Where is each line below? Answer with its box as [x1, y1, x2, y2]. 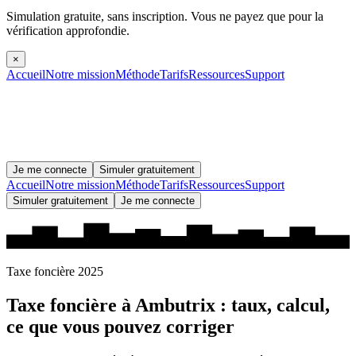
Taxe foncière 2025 [6, 265, 103, 279]
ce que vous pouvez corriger [6, 316, 234, 338]
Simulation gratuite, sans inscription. [6, 10, 188, 23]
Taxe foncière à [6, 295, 135, 316]
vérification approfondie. [6, 24, 130, 37]
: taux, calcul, [215, 295, 330, 316]
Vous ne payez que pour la [188, 10, 323, 23]
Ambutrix [135, 295, 215, 316]
